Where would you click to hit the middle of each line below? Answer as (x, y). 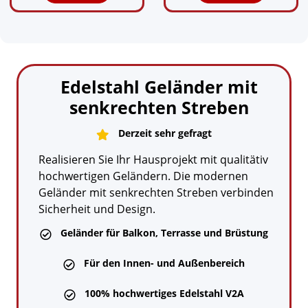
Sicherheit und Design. (97, 209)
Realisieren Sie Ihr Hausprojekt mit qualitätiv (153, 159)
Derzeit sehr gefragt (165, 133)
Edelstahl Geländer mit (159, 86)
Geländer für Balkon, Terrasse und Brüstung (164, 232)
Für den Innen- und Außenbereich (164, 263)
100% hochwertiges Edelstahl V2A (164, 293)
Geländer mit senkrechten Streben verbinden (156, 192)
